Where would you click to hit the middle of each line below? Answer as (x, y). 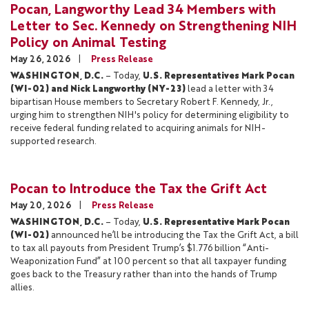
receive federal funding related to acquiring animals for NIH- (138, 128)
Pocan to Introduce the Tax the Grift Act (139, 189)
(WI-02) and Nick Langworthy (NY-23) (99, 89)
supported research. (53, 141)
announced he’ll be (92, 235)
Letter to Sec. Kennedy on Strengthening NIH (153, 27)
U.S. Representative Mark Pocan (216, 222)
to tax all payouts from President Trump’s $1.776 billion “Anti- (140, 248)
